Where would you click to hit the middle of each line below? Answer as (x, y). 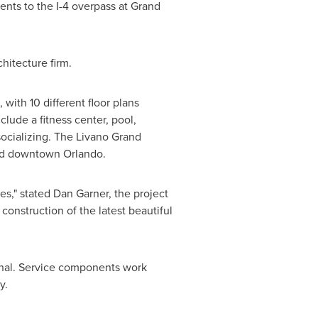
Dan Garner (81, 193)
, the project (138, 193)
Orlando (83, 153)
